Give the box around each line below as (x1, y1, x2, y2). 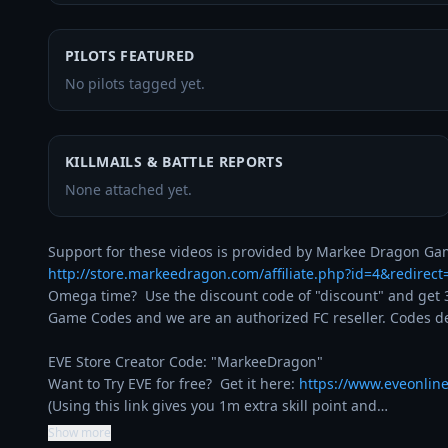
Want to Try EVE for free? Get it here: (48, 374, 299, 393)
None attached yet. (65, 180, 192, 199)
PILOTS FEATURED (65, 46, 195, 65)
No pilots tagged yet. (65, 74, 205, 93)
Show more (48, 424, 111, 441)
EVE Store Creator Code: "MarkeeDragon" (48, 352, 323, 371)
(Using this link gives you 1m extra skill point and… (48, 396, 388, 415)
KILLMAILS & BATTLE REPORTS (65, 152, 284, 171)
